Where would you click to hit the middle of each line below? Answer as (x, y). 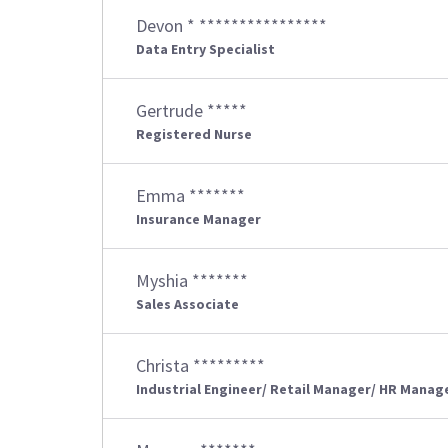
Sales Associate (187, 304)
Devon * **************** (231, 25)
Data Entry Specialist (205, 49)
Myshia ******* (192, 280)
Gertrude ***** (191, 110)
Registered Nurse (194, 134)
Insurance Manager (198, 219)
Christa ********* (200, 365)
